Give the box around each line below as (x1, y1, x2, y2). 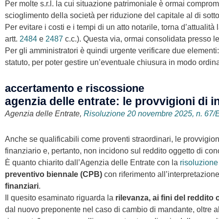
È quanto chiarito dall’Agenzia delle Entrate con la (5, 158, 180, 167)
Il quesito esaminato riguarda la (5, 193, 115, 202)
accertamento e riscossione (5, 82, 144, 94)
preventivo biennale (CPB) (5, 170, 102, 178)
